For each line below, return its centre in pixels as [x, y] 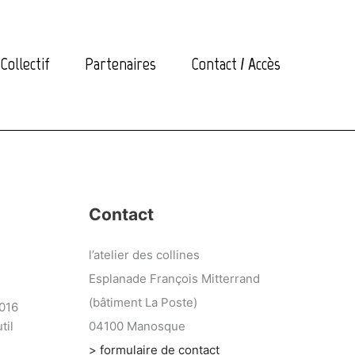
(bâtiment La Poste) [143, 302]
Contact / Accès [236, 64]
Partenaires [120, 64]
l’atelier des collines [144, 255]
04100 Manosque [137, 326]
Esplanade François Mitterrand [174, 279]
